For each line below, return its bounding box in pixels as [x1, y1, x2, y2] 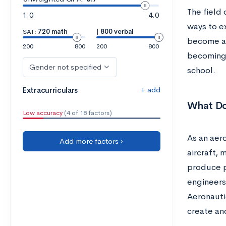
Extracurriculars [23, 85, 78, 95]
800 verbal [100, 27, 134, 36]
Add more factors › [60, 136, 124, 146]
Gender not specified [29, 62, 101, 72]
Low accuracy [23, 108, 63, 117]
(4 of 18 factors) [63, 108, 112, 117]
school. [187, 65, 217, 76]
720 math [38, 27, 68, 36]
